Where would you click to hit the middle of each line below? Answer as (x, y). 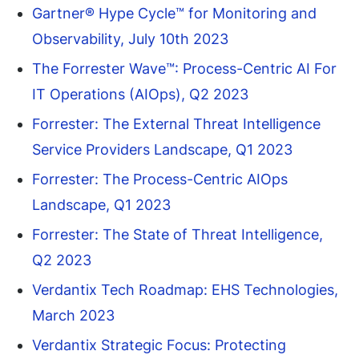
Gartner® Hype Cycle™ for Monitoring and (174, 14)
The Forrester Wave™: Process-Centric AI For (184, 69)
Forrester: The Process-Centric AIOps (160, 179)
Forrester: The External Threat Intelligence (176, 124)
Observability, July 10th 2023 (130, 39)
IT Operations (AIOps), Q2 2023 (140, 95)
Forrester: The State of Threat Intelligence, (177, 235)
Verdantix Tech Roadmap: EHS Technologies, (185, 290)
